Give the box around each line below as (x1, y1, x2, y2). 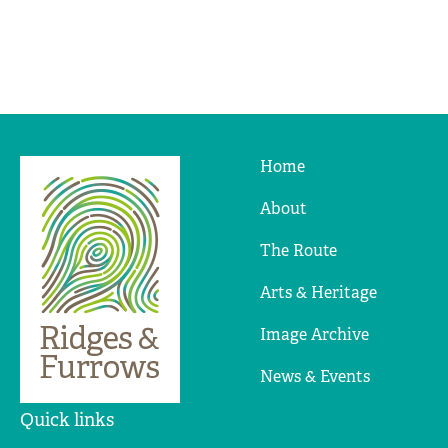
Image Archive (260, 323, 369, 345)
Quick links (20, 407, 114, 432)
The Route (260, 239, 337, 261)
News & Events (260, 365, 370, 387)
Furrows (159, 218, 221, 241)
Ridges (159, 174, 209, 197)
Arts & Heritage (260, 281, 377, 303)
